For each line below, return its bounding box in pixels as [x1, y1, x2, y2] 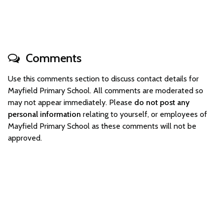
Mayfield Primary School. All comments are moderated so [8, 86, 203, 95]
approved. [8, 133, 42, 143]
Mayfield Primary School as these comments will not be [8, 121, 196, 131]
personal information [8, 110, 81, 119]
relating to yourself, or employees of [81, 110, 207, 119]
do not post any [134, 98, 189, 107]
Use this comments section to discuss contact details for [8, 74, 199, 83]
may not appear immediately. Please [8, 98, 134, 107]
